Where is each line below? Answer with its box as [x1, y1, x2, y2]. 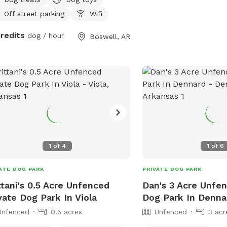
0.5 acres [50, 207, 82, 216]
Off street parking [4, 9, 64, 18]
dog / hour [24, 31, 64, 40]
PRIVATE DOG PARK [142, 166, 202, 172]
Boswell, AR [90, 32, 131, 41]
